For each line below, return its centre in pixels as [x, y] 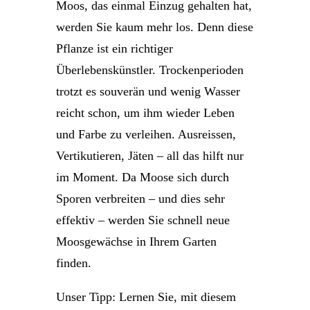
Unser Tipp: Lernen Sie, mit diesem [146, 297]
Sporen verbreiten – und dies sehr [140, 199]
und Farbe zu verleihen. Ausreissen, [146, 134]
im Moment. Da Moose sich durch [143, 177]
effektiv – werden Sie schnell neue [143, 220]
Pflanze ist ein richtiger [115, 48]
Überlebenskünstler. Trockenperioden [150, 70]
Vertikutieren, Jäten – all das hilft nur [150, 156]
